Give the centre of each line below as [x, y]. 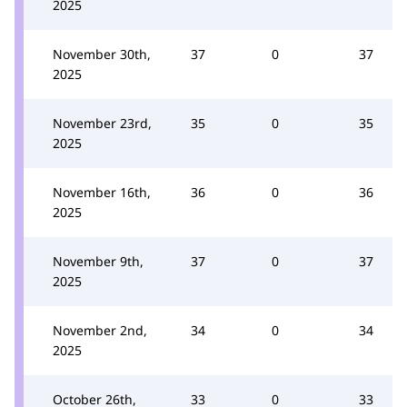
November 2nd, [100, 330]
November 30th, [102, 54]
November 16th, [102, 192]
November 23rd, [102, 123]
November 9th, [98, 261]
